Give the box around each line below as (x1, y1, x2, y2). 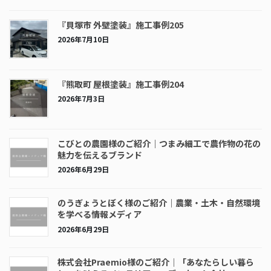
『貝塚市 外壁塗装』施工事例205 (57, 18, 184, 31)
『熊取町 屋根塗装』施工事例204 (57, 77, 184, 90)
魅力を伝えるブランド (57, 148, 142, 161)
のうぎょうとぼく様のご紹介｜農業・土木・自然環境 (57, 197, 260, 209)
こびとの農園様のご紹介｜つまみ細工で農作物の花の (57, 137, 261, 149)
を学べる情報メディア (57, 208, 142, 221)
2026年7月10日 (57, 34, 109, 45)
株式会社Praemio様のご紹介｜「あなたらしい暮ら (57, 256, 254, 269)
